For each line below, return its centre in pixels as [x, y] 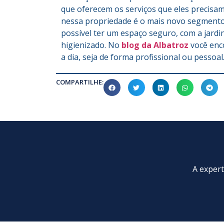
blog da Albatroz [156, 45]
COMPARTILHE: [80, 82]
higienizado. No [91, 45]
